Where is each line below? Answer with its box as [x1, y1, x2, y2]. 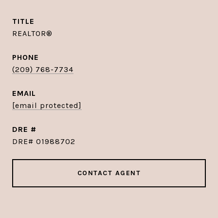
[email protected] [12, 101, 82, 110]
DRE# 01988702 [12, 137, 75, 146]
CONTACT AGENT [77, 169, 141, 177]
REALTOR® [12, 29, 53, 38]
